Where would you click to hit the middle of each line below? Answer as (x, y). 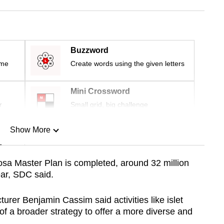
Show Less (30, 181)
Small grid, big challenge (109, 105)
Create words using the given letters (127, 64)
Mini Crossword (100, 91)
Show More (30, 130)
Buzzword (89, 50)
